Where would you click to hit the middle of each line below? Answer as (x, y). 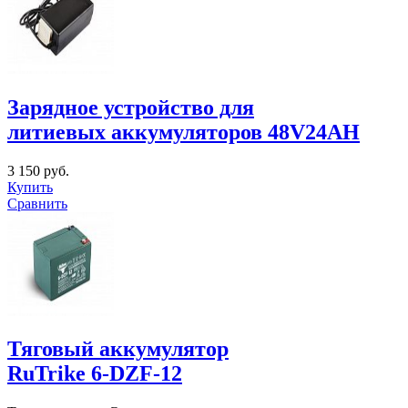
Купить (30, 187)
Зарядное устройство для (131, 107)
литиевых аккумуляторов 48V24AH (184, 132)
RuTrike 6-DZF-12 (95, 374)
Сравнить (37, 203)
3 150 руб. (38, 170)
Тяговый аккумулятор (118, 349)
